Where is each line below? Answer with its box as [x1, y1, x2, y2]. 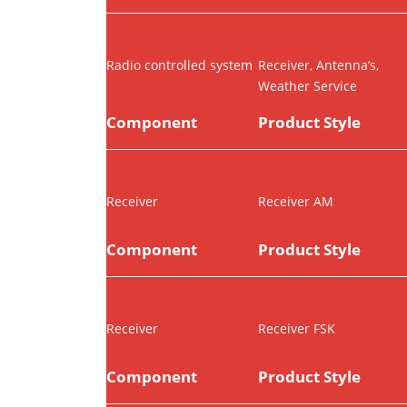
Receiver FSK [257, 320, 335, 338]
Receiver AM [257, 193, 333, 211]
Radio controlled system [106, 56, 253, 74]
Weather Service [257, 77, 357, 95]
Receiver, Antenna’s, [257, 56, 379, 74]
